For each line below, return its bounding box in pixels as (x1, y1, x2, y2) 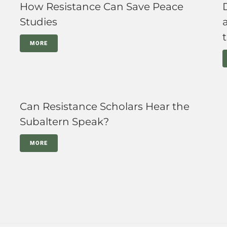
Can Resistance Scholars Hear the (20, 100, 190, 112)
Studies (20, 16, 57, 28)
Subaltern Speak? (20, 116, 109, 128)
